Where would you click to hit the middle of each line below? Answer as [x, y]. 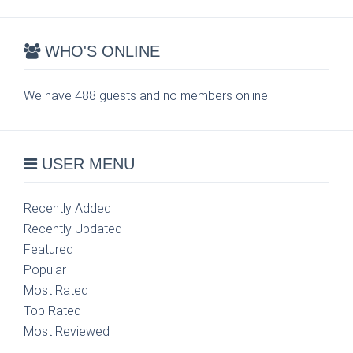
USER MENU [86, 164]
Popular [45, 270]
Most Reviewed [67, 331]
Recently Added [67, 208]
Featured [48, 249]
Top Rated [52, 311]
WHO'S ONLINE [100, 51]
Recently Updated [73, 229]
